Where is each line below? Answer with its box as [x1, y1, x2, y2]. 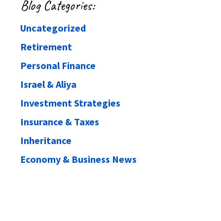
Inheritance [20, 134, 72, 147]
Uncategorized [20, 21, 86, 34]
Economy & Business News [20, 152, 137, 165]
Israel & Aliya [20, 77, 76, 90]
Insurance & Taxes [20, 115, 99, 128]
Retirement [20, 40, 72, 53]
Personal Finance [20, 59, 96, 72]
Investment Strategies [20, 96, 120, 109]
